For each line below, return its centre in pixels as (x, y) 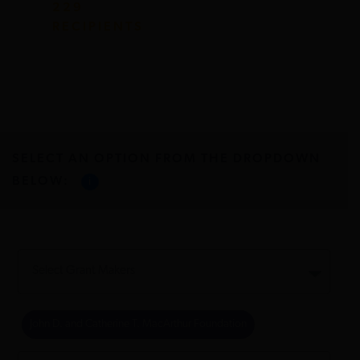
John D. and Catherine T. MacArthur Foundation (138, 324)
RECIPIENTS (98, 27)
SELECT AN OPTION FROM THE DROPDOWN (166, 159)
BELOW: (42, 181)
